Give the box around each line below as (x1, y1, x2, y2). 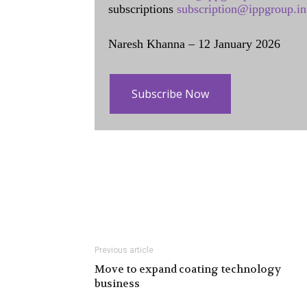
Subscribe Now (132, 86, 209, 101)
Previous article (95, 245, 153, 255)
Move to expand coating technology (95, 262, 281, 276)
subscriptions (108, 2, 177, 16)
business (95, 277, 140, 291)
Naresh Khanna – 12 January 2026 (108, 37, 280, 51)
